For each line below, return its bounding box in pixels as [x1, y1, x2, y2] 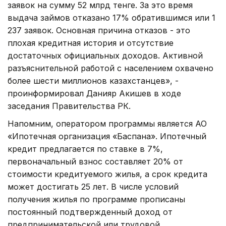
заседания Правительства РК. [8, 100, 131, 111]
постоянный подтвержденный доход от [8, 206, 173, 217]
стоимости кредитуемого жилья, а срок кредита [8, 168, 207, 179]
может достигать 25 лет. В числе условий [8, 181, 179, 192]
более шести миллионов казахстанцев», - [8, 75, 179, 86]
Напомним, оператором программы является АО [8, 118, 207, 129]
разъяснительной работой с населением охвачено [8, 63, 213, 73]
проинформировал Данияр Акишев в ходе [8, 88, 181, 98]
